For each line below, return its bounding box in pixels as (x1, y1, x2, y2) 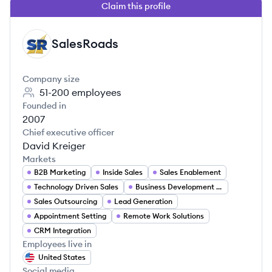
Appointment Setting (34, 211, 106, 220)
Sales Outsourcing (34, 197, 97, 206)
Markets (22, 154, 56, 165)
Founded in (22, 100, 66, 111)
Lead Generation (114, 197, 172, 206)
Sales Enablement (160, 168, 221, 177)
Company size (22, 73, 80, 84)
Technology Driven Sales (34, 182, 118, 191)
